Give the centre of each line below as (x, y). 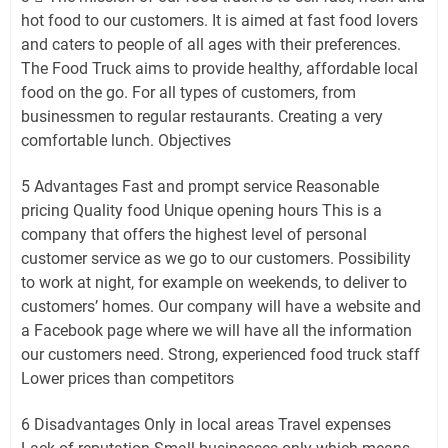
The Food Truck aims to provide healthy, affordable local (219, 68)
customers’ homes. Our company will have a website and (221, 306)
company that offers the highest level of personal (194, 234)
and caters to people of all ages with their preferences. (211, 44)
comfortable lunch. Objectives (126, 140)
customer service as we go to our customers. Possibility (216, 258)
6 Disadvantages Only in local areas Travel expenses (206, 424)
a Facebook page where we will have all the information (216, 330)
